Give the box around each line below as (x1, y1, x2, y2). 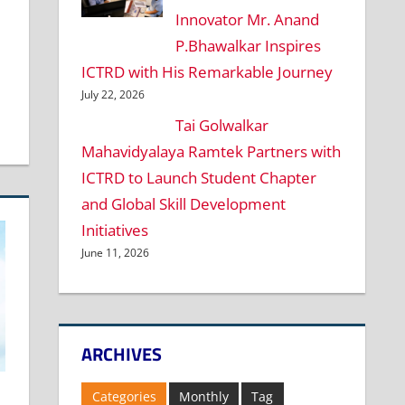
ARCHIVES (81, 339, 163, 368)
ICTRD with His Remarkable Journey (81, 61, 334, 83)
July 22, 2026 (81, 87, 146, 103)
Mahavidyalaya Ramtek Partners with (81, 140, 342, 162)
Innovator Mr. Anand (174, 9, 319, 31)
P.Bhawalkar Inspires (174, 35, 321, 57)
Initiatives (81, 219, 149, 240)
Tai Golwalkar (174, 114, 268, 136)
